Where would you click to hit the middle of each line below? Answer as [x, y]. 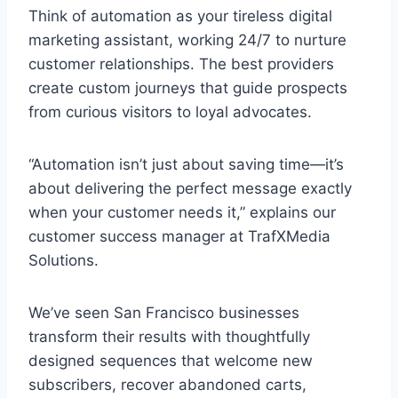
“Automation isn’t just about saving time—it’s [186, 164]
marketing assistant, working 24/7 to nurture [187, 40]
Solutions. [64, 260]
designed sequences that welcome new [171, 360]
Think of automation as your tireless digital [180, 16]
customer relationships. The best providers [181, 64]
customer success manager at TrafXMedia [179, 236]
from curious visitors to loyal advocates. [170, 111]
